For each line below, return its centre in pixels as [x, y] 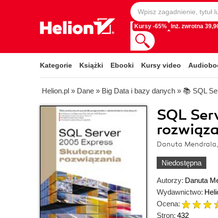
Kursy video [161, 65]
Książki [91, 65]
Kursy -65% [151, 26]
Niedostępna [182, 163]
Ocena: [168, 204]
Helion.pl [55, 91]
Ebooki [122, 65]
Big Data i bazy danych [138, 91]
